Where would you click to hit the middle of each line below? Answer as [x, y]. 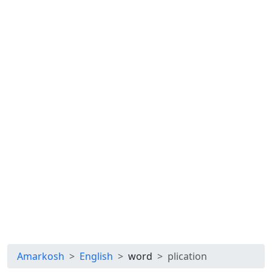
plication [187, 256]
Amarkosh [41, 256]
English [96, 256]
